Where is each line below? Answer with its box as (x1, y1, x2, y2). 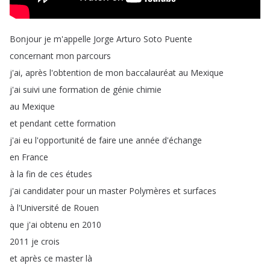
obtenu (40, 219, 67, 230)
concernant (10, 50, 54, 61)
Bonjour (10, 33, 42, 45)
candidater (23, 185, 64, 196)
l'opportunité (35, 134, 84, 146)
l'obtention (49, 67, 91, 78)
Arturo (116, 33, 141, 45)
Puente (165, 33, 192, 45)
